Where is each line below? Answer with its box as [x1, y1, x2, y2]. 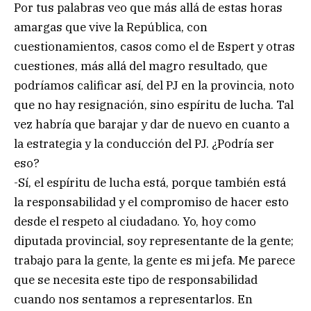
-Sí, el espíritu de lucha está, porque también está [14, 175, 286, 191]
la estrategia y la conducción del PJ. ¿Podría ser [14, 136, 274, 152]
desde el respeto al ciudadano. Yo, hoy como [14, 214, 256, 230]
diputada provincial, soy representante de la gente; [14, 233, 294, 249]
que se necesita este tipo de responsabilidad [14, 272, 258, 288]
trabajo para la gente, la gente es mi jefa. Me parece [14, 253, 295, 269]
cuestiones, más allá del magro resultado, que [14, 58, 267, 74]
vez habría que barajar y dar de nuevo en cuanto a [14, 117, 289, 133]
